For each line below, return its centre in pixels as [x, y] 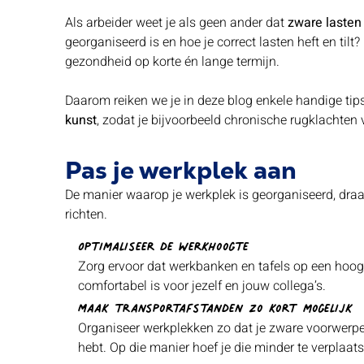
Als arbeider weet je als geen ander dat [176, 23]
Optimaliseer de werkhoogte [163, 243]
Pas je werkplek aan [181, 170]
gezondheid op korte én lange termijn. [172, 62]
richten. [86, 214]
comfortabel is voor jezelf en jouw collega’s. [202, 286]
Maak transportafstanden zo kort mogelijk [215, 305]
